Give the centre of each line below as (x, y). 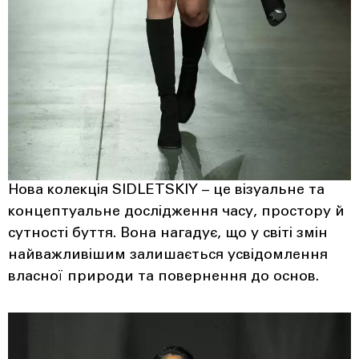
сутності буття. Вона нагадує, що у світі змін (168, 234)
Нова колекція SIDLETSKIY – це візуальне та (166, 190)
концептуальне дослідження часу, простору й (176, 212)
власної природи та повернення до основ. (163, 277)
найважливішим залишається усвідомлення (168, 255)
